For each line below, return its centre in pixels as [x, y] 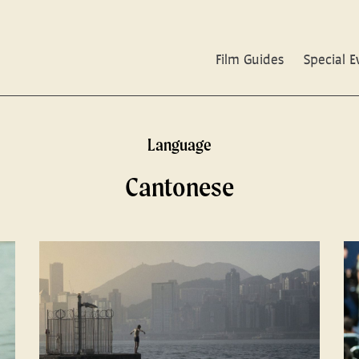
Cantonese [179, 187]
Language [179, 145]
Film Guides [250, 59]
